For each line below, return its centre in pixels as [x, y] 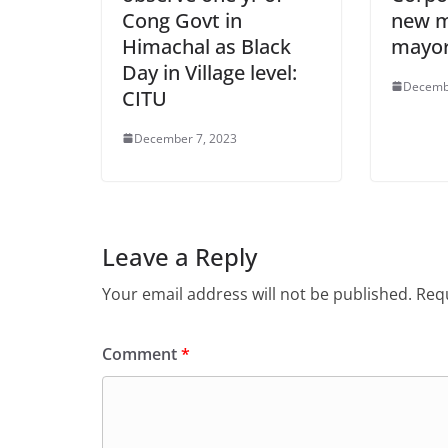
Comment [141, 353]
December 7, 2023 [185, 138]
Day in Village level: [209, 72]
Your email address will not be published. [257, 293]
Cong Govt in [182, 20]
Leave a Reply [179, 256]
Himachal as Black [206, 46]
